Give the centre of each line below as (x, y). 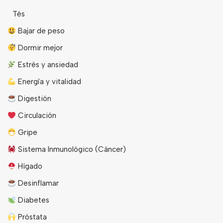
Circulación (36, 116)
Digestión (34, 99)
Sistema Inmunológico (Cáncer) (71, 150)
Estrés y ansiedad (47, 65)
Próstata (32, 217)
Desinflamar (38, 183)
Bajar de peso (41, 31)
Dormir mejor (40, 48)
